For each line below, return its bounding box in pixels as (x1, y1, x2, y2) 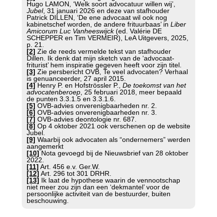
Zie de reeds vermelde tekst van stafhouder (35, 47, 171, 56)
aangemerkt (26, 142, 63, 151)
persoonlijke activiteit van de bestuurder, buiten (26, 190, 170, 198)
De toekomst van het (122, 81, 186, 90)
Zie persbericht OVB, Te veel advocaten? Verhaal (35, 68, 188, 76)
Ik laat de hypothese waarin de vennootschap (39, 176, 180, 185)
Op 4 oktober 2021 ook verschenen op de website (35, 122, 190, 130)
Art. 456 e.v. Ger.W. (38, 163, 100, 171)
